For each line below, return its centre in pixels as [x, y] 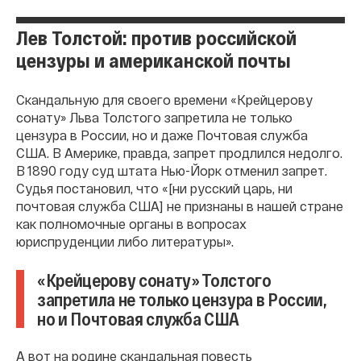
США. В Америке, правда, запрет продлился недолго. [179, 152]
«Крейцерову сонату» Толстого [154, 279]
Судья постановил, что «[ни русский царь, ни [154, 188]
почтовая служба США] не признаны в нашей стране [180, 205]
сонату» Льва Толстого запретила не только [154, 117]
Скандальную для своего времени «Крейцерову [164, 99]
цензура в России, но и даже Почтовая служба [162, 135]
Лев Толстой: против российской [156, 37]
